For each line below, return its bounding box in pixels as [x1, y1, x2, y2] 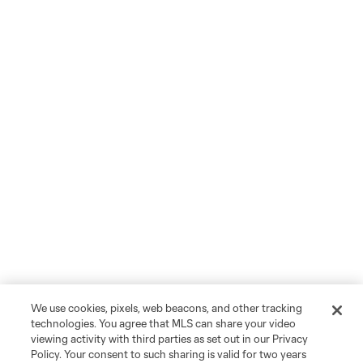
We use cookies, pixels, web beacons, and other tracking [31, 301, 303, 314]
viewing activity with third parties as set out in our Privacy [31, 332, 309, 345]
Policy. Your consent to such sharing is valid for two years [31, 348, 307, 361]
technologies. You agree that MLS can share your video [31, 317, 297, 330]
